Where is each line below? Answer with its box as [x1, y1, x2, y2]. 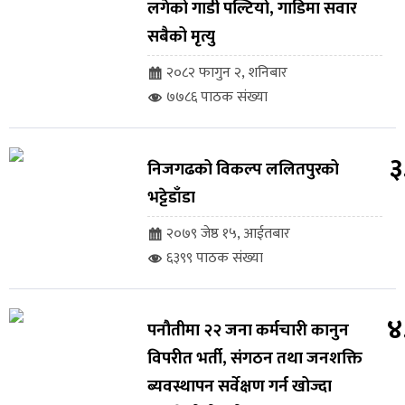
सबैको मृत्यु [146, 23, 215, 52]
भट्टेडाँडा [146, 184, 195, 212]
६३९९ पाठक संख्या [165, 246, 263, 271]
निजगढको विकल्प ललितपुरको [146, 155, 339, 184]
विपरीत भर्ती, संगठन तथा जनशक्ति [146, 344, 363, 373]
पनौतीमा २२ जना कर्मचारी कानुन [146, 316, 349, 345]
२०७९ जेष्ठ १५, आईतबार [165, 221, 290, 247]
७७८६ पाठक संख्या [165, 85, 268, 110]
